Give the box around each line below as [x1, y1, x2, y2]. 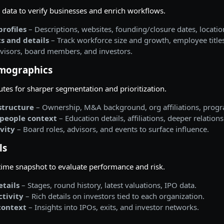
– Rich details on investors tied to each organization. [23, 191, 205, 201]
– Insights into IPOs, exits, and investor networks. [26, 202, 199, 212]
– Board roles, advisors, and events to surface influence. [15, 124, 209, 134]
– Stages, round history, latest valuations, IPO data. [19, 180, 197, 190]
